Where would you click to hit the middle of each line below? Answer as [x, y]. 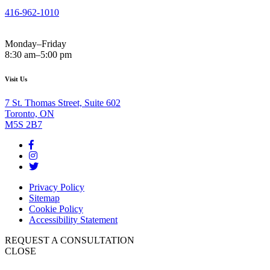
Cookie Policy [56, 209]
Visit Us [16, 79]
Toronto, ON [30, 113]
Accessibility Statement [73, 219]
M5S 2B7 [24, 124]
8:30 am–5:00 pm [38, 54]
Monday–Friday [36, 43]
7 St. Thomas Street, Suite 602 [63, 102]
